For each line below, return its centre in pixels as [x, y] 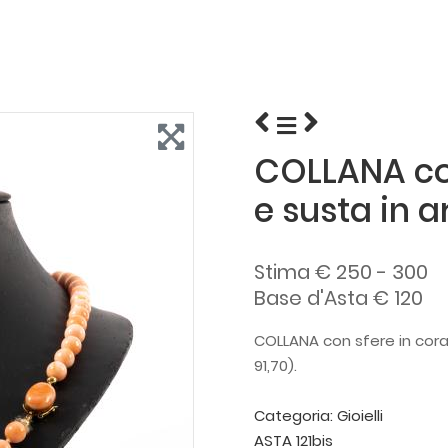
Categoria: [295, 415]
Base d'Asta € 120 [338, 298]
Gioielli [360, 415]
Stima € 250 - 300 [341, 272]
